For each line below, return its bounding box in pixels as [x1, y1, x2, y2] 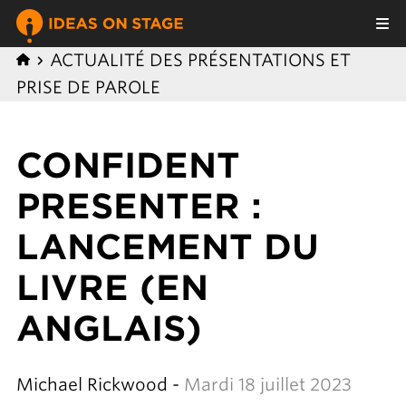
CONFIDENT [15, 145, 240, 186]
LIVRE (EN [15, 267, 208, 308]
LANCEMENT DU [15, 227, 319, 267]
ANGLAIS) [15, 308, 202, 349]
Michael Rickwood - [15, 374, 179, 396]
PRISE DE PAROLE [15, 77, 160, 98]
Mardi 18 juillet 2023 [179, 374, 352, 396]
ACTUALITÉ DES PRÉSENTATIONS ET [49, 50, 351, 71]
